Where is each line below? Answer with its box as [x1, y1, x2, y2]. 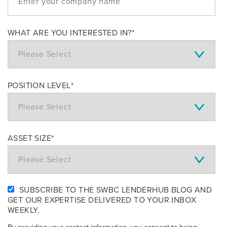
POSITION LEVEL [8, 80, 71, 91]
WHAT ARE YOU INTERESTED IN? [8, 27, 132, 38]
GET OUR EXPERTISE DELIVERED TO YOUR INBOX [8, 195, 197, 205]
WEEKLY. [8, 205, 40, 215]
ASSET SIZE [8, 133, 51, 143]
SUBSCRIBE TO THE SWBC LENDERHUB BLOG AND [19, 184, 212, 195]
